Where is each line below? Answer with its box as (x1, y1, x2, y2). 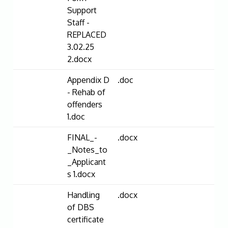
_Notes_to (67, 144, 108, 155)
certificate (67, 214, 104, 224)
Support (67, 5, 97, 15)
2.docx (67, 53, 92, 64)
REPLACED (67, 29, 107, 40)
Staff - (67, 17, 90, 27)
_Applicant (67, 156, 106, 167)
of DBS (67, 202, 95, 212)
